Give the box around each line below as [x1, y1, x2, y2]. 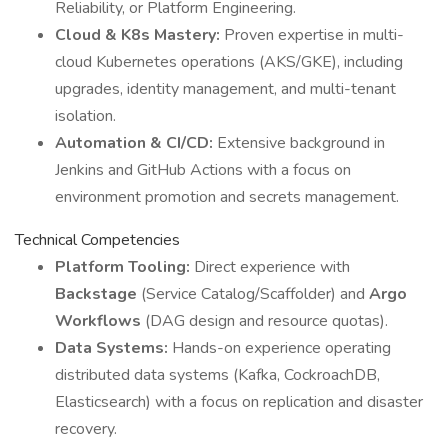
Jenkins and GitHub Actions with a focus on [55, 159, 351, 181]
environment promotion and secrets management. [55, 186, 399, 208]
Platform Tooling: [55, 256, 194, 278]
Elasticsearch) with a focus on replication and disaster [55, 391, 423, 413]
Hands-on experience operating [172, 337, 391, 359]
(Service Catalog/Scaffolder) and [141, 283, 369, 305]
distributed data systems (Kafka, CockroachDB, [55, 364, 380, 386]
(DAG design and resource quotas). [145, 310, 388, 332]
